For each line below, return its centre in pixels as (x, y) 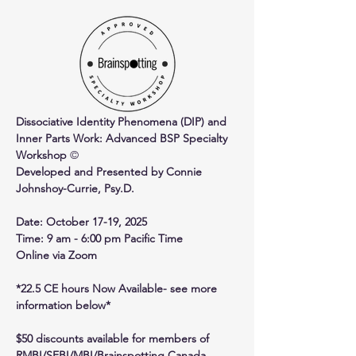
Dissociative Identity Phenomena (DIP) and (123, 122)
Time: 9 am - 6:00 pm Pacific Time (99, 238)
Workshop (43, 155)
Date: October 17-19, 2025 (81, 222)
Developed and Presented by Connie (110, 172)
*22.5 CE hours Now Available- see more (118, 288)
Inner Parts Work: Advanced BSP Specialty (123, 138)
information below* (63, 305)
